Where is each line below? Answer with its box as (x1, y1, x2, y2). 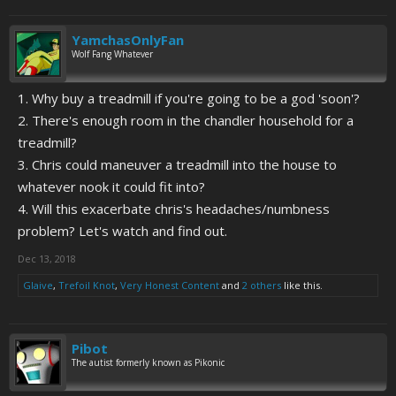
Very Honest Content (120, 278, 219, 292)
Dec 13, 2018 (18, 252, 76, 265)
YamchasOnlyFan (72, 31, 184, 49)
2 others (242, 278, 281, 292)
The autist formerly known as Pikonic (72, 356, 225, 369)
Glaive (23, 278, 53, 292)
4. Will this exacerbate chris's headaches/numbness (18, 200, 330, 217)
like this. (281, 278, 323, 292)
